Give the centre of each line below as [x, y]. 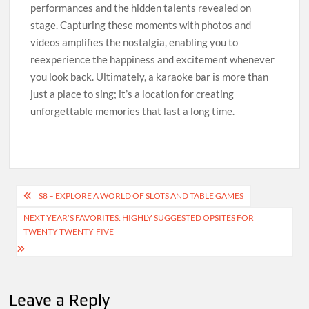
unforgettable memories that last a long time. [133, 111]
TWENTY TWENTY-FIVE [69, 231]
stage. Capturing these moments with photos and [141, 25]
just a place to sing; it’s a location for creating [132, 94]
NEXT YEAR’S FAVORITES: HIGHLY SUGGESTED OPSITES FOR [139, 217]
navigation [57, 218]
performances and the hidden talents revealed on [141, 8]
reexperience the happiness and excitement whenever [153, 59]
